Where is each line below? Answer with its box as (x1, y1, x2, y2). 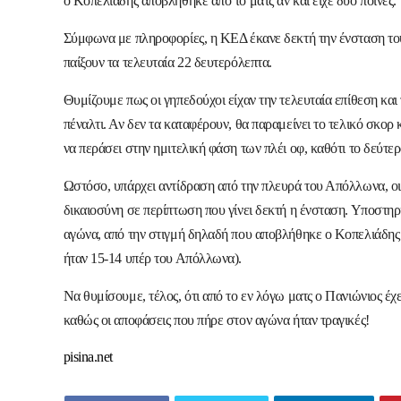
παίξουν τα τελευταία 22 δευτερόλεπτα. (63, 54, 276, 70)
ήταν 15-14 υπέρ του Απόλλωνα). (63, 250, 243, 266)
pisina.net (63, 348, 113, 364)
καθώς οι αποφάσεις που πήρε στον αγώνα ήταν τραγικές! (63, 311, 370, 328)
